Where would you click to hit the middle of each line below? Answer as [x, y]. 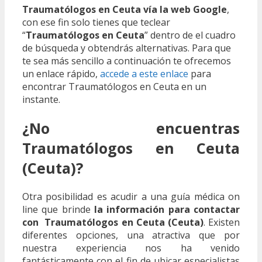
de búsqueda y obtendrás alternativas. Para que [127, 48]
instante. [41, 100]
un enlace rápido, [61, 74]
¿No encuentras [131, 128]
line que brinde [58, 209]
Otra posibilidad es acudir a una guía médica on [131, 196]
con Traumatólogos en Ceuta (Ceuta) [113, 222]
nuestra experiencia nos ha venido [131, 248]
